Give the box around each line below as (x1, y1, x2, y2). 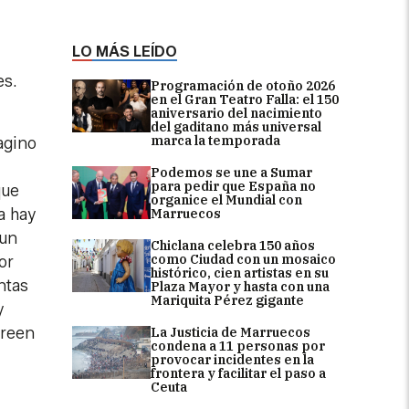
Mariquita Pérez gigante (151, 292, 304, 309)
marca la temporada (151, 132, 280, 150)
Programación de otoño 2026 (151, 78, 335, 95)
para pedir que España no (151, 178, 316, 195)
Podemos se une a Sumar (151, 164, 312, 182)
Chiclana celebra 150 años (151, 237, 315, 255)
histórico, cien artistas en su (151, 265, 329, 282)
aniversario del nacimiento (151, 105, 322, 122)
